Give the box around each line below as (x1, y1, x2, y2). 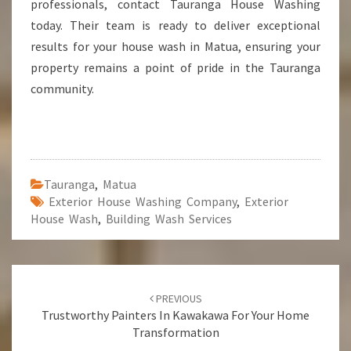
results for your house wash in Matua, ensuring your (31, 38, 320, 54)
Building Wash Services (106, 211, 232, 226)
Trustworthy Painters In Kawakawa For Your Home (42, 307, 309, 323)
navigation (12, 305, 121, 333)
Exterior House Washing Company (49, 194, 237, 209)
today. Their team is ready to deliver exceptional (31, 17, 320, 33)
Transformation (132, 324, 219, 340)
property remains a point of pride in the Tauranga (31, 60, 320, 75)
